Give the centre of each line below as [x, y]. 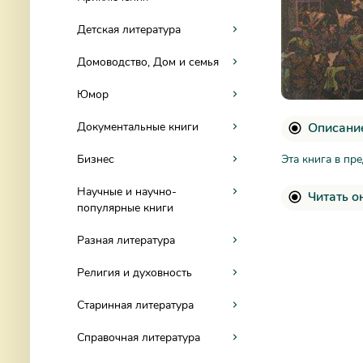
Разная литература [126, 240]
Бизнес [96, 159]
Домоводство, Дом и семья [148, 62]
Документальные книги [138, 127]
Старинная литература [135, 305]
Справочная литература [139, 337]
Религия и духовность [135, 273]
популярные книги [125, 208]
